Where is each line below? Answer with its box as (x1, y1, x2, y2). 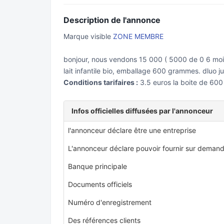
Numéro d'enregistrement (68, 198, 151, 206)
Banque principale (68, 162, 127, 170)
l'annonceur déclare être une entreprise (68, 126, 196, 134)
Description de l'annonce (63, 15, 160, 25)
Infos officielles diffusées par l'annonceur (71, 106, 213, 115)
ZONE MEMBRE (113, 32, 163, 40)
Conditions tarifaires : (63, 78, 138, 86)
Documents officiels (68, 180, 132, 188)
